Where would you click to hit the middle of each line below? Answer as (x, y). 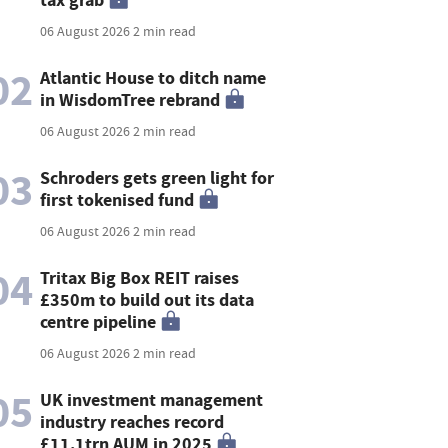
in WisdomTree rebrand (130, 99)
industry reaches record (132, 421)
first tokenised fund (117, 199)
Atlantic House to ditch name (153, 77)
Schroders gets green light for (157, 177)
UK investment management (152, 399)
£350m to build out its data (147, 299)
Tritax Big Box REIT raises (140, 277)
